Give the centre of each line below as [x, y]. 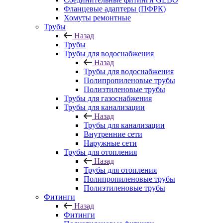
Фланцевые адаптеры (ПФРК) [115, 9]
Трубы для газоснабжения [108, 98]
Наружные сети [110, 143]
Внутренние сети [113, 134]
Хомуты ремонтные [97, 18]
